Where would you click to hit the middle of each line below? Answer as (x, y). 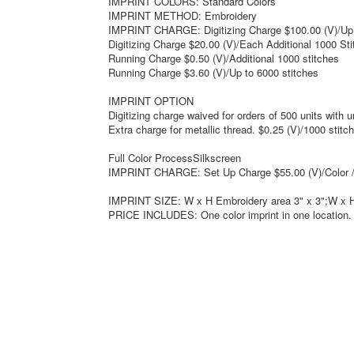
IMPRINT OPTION (151, 101)
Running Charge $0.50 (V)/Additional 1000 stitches (224, 58)
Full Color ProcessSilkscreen (175, 158)
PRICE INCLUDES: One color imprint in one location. (230, 215)
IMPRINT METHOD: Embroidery (183, 16)
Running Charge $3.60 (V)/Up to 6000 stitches (213, 73)
